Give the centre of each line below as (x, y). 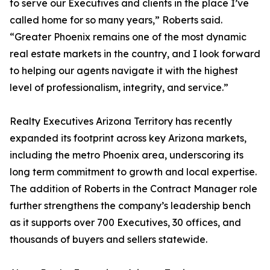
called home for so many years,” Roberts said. (116, 20)
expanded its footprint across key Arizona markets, (128, 138)
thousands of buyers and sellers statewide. (108, 240)
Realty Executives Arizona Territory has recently (121, 121)
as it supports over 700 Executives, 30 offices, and (125, 223)
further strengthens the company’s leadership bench (130, 206)
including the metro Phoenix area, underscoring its (127, 155)
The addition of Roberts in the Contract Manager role (133, 189)
